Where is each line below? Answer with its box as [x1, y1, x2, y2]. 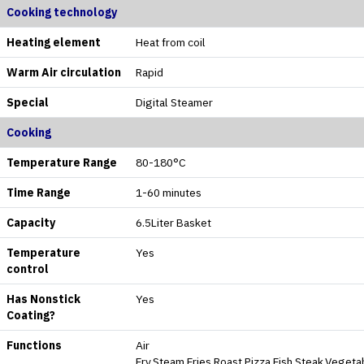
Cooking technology [6, 4, 117, 19]
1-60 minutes [136, 184, 201, 200]
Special [6, 94, 49, 110]
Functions [6, 337, 62, 353]
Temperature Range [6, 154, 117, 170]
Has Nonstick [6, 291, 80, 306]
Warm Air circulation [6, 64, 121, 80]
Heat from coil [136, 34, 206, 50]
